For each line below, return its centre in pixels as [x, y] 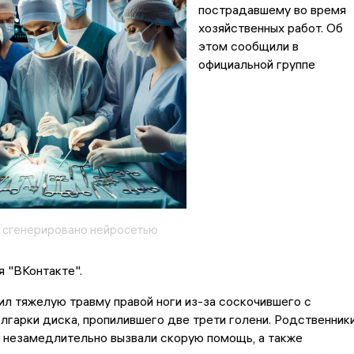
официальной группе [256, 64]
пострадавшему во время [272, 10]
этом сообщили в [248, 46]
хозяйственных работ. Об [270, 28]
